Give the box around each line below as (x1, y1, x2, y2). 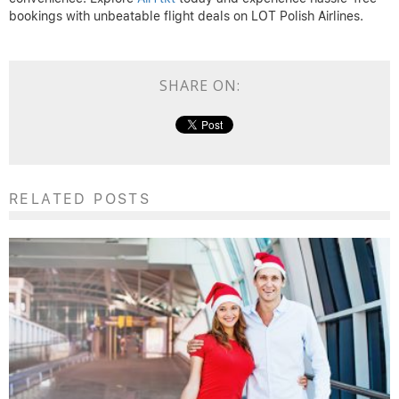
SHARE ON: (159, 75, 240, 95)
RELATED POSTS (9, 190, 151, 208)
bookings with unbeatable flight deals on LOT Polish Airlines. (9, 8, 363, 23)
